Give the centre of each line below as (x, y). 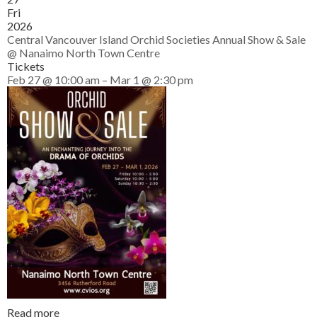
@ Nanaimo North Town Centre (83, 53)
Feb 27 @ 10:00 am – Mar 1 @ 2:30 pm (100, 80)
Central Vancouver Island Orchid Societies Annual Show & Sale (156, 39)
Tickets (26, 66)
